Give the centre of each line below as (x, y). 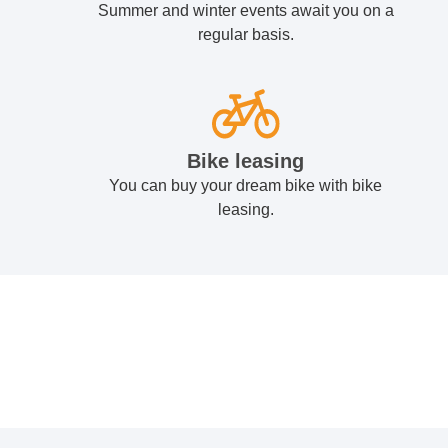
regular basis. (245, 35)
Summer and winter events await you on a (245, 11)
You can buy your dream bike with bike (246, 186)
